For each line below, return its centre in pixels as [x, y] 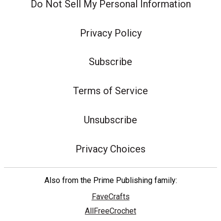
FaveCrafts [110, 196]
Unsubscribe [110, 120]
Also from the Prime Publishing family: [110, 180]
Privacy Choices [110, 149]
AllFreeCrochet [110, 211]
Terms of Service [110, 91]
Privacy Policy [110, 33]
